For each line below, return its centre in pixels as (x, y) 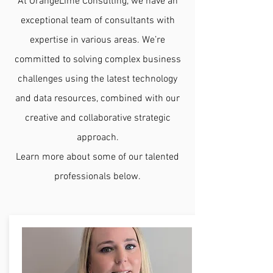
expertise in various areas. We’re (97, 40)
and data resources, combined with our (97, 99)
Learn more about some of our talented (97, 157)
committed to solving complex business (97, 60)
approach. (97, 138)
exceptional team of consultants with (97, 21)
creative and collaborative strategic (97, 118)
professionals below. (97, 177)
